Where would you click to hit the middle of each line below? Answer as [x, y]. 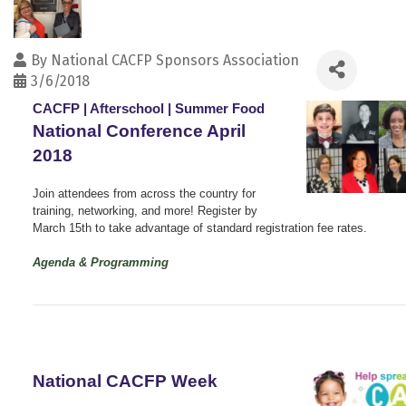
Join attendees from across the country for [144, 193]
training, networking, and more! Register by [145, 210]
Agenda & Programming [101, 262]
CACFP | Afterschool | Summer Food [149, 108]
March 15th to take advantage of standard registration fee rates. [200, 227]
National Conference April [139, 130]
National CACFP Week [125, 381]
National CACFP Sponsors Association [175, 60]
